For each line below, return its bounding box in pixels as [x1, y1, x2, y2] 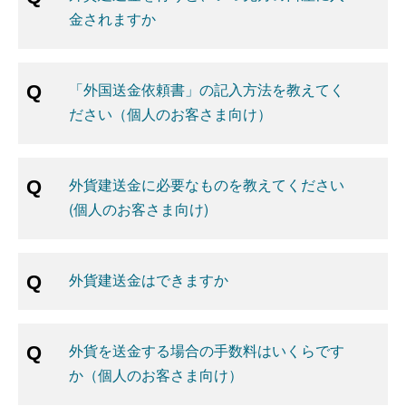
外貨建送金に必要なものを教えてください [69, 174, 344, 195]
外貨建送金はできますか [69, 269, 228, 290]
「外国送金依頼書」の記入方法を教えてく [69, 79, 344, 100]
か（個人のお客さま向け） [69, 364, 243, 385]
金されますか [69, 8, 156, 29]
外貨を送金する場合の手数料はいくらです [69, 340, 344, 361]
